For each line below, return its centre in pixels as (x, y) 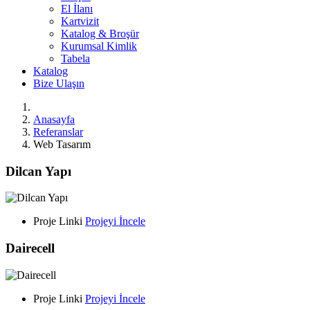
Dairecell (30, 248)
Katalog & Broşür (100, 33)
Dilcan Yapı (38, 171)
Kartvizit (80, 21)
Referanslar (58, 131)
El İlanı (77, 8)
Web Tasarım (62, 144)
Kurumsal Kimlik (99, 46)
